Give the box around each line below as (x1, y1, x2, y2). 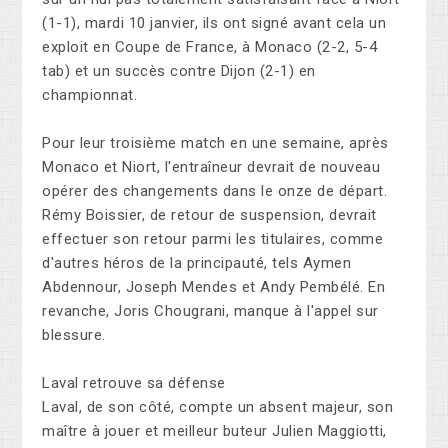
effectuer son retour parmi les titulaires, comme (42, 230, 384, 249)
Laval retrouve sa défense (42, 374, 226, 393)
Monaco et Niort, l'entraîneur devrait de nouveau (42, 158, 381, 177)
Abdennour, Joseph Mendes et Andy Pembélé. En (42, 278, 386, 297)
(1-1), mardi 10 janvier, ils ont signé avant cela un (42, 14, 387, 33)
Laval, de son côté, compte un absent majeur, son (42, 398, 394, 417)
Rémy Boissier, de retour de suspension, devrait (42, 206, 377, 225)
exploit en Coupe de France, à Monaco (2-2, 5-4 (42, 38, 378, 57)
